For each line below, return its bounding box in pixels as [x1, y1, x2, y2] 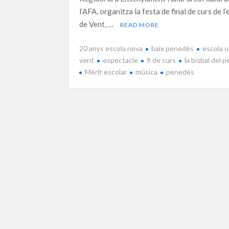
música [135, 67, 158, 76]
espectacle [103, 55, 139, 64]
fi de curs [147, 55, 176, 64]
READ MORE [120, 21, 159, 29]
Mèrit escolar [85, 67, 127, 76]
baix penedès [151, 43, 194, 53]
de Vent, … [79, 19, 116, 29]
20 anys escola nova [79, 43, 143, 53]
